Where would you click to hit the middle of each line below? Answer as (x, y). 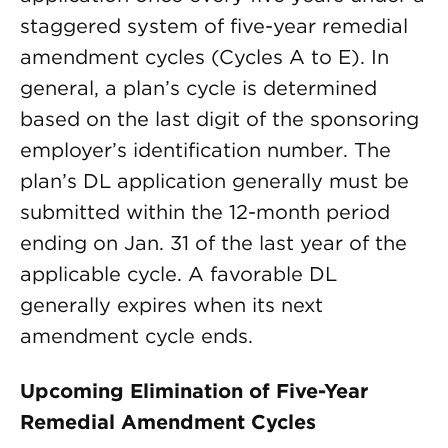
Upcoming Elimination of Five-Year (194, 391)
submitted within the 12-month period (205, 212)
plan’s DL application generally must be (214, 181)
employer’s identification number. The (205, 150)
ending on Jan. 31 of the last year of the (213, 243)
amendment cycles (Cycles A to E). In (204, 57)
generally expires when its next (171, 305)
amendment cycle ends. (136, 336)
